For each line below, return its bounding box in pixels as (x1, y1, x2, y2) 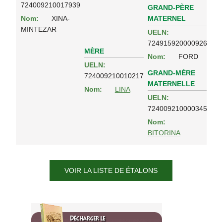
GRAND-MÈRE (147, 69, 195, 77)
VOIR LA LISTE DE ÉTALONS (64, 166, 158, 175)
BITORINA (147, 129, 180, 137)
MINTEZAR (20, 25, 56, 34)
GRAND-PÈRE (147, 3, 194, 11)
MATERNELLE (147, 80, 195, 88)
